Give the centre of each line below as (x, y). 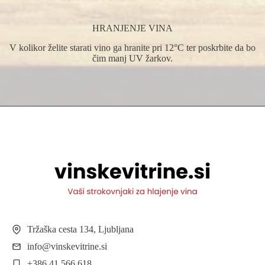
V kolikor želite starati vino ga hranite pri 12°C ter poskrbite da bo (132, 47)
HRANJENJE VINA (132, 28)
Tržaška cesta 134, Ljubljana (80, 229)
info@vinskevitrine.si (67, 246)
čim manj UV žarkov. (132, 58)
